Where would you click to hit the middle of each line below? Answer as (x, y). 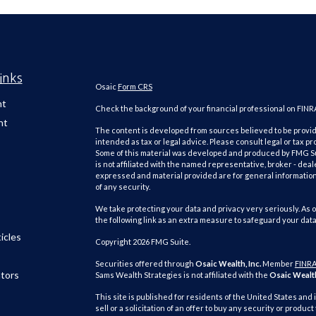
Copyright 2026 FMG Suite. (142, 242)
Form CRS (135, 86)
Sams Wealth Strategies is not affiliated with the (182, 275)
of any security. (122, 187)
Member (278, 263)
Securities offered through (145, 263)
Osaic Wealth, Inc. (228, 263)
